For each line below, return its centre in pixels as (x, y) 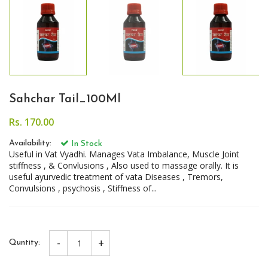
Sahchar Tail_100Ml (65, 99)
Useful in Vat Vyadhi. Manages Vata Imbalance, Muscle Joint (124, 154)
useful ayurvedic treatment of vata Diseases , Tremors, (116, 176)
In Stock (86, 144)
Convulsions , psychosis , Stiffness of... (83, 188)
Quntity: (25, 243)
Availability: (30, 143)
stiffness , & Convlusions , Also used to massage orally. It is (124, 165)
